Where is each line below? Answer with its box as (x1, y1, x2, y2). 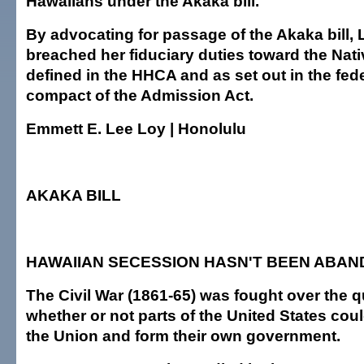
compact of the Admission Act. (26, 86, 253, 104)
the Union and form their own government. (26, 327, 340, 344)
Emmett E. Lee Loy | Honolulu (26, 119, 246, 137)
